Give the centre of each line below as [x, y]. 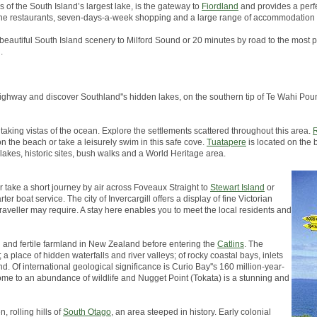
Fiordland [220, 6]
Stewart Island [237, 188]
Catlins [231, 244]
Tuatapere [226, 142]
